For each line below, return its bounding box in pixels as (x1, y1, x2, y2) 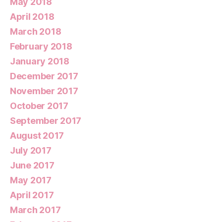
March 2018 (10, 26, 61, 37)
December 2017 (10, 71, 78, 81)
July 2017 (10, 145, 52, 156)
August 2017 (10, 130, 64, 141)
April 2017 (10, 190, 54, 200)
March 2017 (10, 205, 61, 215)
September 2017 (10, 115, 82, 126)
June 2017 (10, 160, 55, 170)
